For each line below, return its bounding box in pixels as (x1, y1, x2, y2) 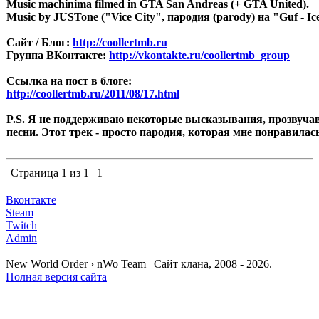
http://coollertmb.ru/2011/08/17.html (6, 88, 179, 100)
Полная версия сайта (6, 271, 107, 283)
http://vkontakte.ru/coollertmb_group (109, 49, 290, 61)
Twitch (6, 219, 37, 231)
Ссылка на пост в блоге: (6, 75, 132, 87)
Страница (11, 167, 61, 179)
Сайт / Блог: (6, 36, 73, 48)
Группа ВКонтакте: (6, 49, 109, 61)
